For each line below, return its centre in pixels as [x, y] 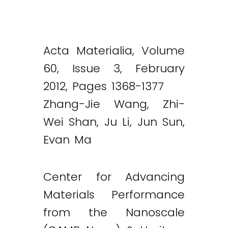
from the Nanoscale [114, 212]
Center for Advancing [114, 177]
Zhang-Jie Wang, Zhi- [114, 104]
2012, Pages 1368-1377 [104, 86]
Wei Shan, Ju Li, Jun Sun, [114, 122]
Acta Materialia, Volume [114, 50]
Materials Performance [114, 195]
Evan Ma [67, 139]
